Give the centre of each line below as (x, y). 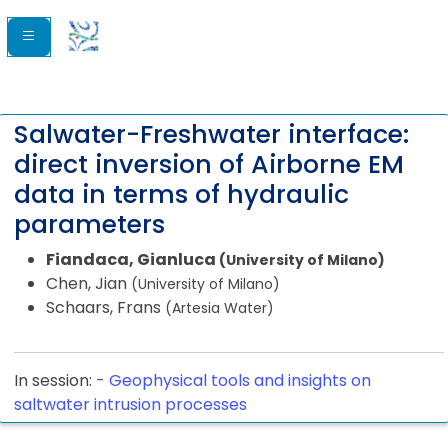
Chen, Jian (88, 283)
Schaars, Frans (105, 307)
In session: (55, 380)
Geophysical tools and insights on (240, 380)
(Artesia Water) (219, 308)
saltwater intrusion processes (130, 404)
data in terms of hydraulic (181, 194)
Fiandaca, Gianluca (132, 259)
